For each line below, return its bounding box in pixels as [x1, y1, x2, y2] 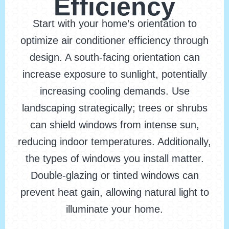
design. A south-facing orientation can [29, 52, 200, 63]
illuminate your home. [66, 203, 163, 215]
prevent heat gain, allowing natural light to [20, 187, 209, 198]
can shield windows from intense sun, [30, 119, 199, 131]
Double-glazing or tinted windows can [30, 170, 199, 181]
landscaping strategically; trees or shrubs [21, 102, 208, 114]
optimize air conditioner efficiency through [20, 35, 209, 47]
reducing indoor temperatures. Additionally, [18, 136, 211, 148]
